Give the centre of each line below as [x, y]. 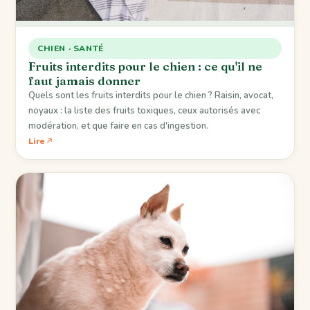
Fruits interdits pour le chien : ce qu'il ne [145, 66]
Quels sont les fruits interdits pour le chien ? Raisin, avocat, [151, 95]
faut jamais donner [84, 80]
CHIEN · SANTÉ [71, 48]
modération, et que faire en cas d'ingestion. [118, 126]
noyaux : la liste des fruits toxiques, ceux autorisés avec [144, 110]
